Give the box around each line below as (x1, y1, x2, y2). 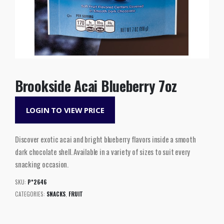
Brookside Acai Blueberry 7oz (15, 75, 177, 96)
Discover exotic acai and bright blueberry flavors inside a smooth (15, 133, 196, 144)
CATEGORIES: (15, 190, 46, 198)
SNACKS (46, 190, 65, 198)
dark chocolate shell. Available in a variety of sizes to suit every (15, 145, 190, 157)
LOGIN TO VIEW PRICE (25, 105, 104, 115)
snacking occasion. (15, 158, 68, 169)
